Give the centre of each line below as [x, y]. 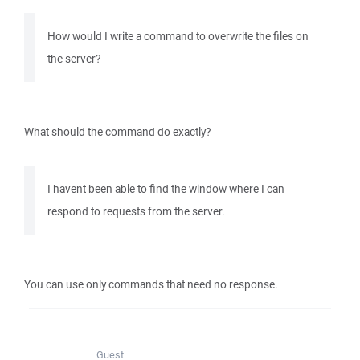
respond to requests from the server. [136, 211]
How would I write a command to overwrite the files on [178, 36]
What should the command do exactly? [117, 132]
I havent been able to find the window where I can [166, 189]
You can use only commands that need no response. [151, 284]
